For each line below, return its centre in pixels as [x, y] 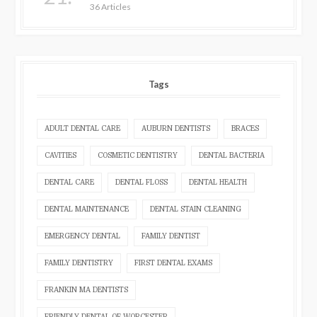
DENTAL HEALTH [218, 182]
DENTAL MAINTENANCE [87, 209]
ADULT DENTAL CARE [83, 128]
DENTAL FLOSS [142, 182]
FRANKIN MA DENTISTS [87, 289]
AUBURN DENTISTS [176, 128]
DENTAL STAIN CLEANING [196, 209]
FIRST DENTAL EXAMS [174, 263]
